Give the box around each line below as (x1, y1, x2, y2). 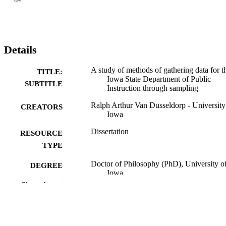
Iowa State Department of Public (107, 74, 211, 83)
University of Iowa (91, 191, 151, 200)
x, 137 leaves (91, 211, 133, 220)
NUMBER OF (16, 213, 63, 222)
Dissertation (91, 127, 129, 136)
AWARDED (24, 173, 63, 182)
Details (4, 43, 37, 56)
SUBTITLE (25, 79, 63, 88)
